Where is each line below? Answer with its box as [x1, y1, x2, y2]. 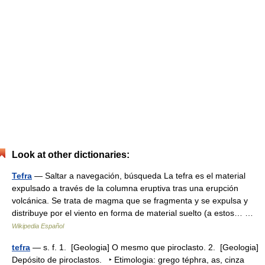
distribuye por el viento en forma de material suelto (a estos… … [12, 208, 258, 218]
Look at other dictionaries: [12, 150, 130, 160]
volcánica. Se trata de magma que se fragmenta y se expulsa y [12, 196, 248, 205]
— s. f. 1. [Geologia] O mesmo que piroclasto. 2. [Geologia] [30, 243, 258, 252]
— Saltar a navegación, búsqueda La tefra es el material [32, 171, 245, 180]
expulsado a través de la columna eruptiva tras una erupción [12, 183, 238, 193]
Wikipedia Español [12, 222, 64, 230]
